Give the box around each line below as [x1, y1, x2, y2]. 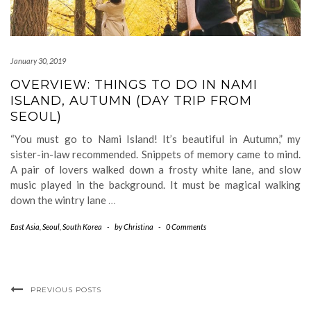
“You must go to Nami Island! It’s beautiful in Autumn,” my [10, 133, 301, 145]
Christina [124, 222, 153, 231]
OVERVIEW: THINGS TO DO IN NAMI [10, 77, 258, 92]
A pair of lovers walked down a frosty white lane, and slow [10, 163, 301, 176]
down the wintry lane [10, 194, 108, 206]
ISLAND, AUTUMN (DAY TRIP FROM [10, 93, 252, 108]
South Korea [62, 222, 102, 231]
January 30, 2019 [10, 56, 66, 65]
